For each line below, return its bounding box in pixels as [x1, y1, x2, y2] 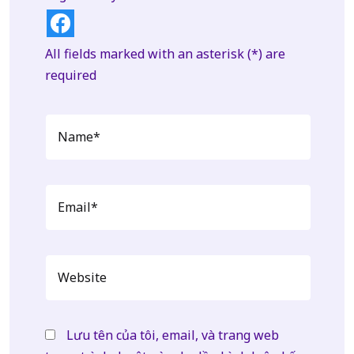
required [45, 66, 96, 84]
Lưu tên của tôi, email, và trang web [66, 326, 279, 344]
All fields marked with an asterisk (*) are [45, 45, 285, 62]
